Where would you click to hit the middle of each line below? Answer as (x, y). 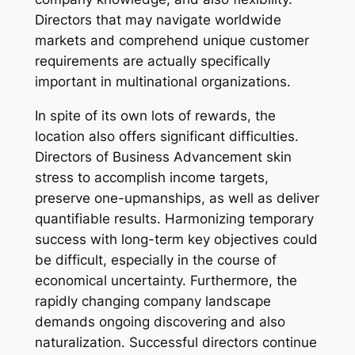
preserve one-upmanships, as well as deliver (177, 198)
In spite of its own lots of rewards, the (155, 115)
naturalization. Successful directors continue (176, 342)
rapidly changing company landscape (153, 301)
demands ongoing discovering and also (160, 321)
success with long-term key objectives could (176, 239)
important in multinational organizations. (162, 82)
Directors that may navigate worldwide (158, 20)
